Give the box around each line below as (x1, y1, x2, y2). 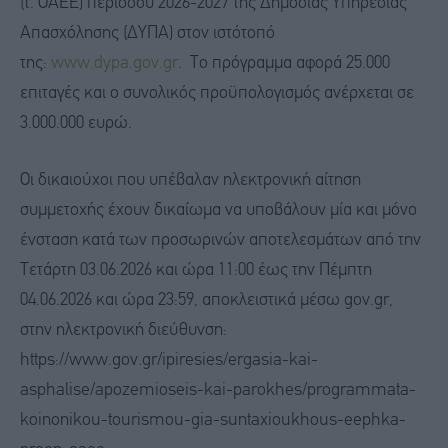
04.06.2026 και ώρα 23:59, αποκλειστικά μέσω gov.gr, (20, 292, 393, 310)
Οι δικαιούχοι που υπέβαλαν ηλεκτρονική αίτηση (20, 172, 361, 190)
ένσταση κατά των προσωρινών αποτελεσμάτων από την (20, 232, 421, 250)
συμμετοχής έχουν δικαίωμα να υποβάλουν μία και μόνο (20, 202, 417, 220)
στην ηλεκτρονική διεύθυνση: (20, 322, 227, 340)
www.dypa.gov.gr (51, 54, 178, 72)
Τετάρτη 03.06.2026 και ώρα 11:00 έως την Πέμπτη (20, 262, 372, 280)
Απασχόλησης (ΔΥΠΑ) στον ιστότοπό (20, 24, 275, 42)
